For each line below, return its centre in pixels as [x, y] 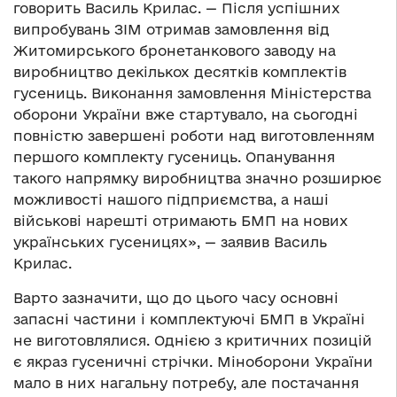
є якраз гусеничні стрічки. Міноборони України [193, 361]
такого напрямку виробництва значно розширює [198, 178]
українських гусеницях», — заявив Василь [170, 241]
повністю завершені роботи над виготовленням [194, 135]
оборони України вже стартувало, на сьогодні [186, 114]
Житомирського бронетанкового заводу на [175, 50]
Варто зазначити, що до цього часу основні [176, 297]
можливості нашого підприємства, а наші [171, 199]
